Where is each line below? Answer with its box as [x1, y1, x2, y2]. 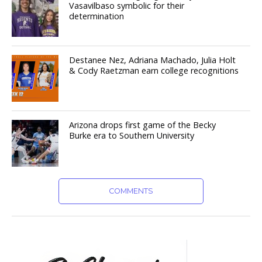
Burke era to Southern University [69, 129, 195, 141]
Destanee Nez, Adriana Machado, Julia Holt [69, 54, 236, 65]
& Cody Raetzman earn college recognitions [69, 64, 239, 76]
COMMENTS [108, 186, 153, 195]
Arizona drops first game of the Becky [69, 119, 216, 130]
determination [69, 10, 125, 22]
